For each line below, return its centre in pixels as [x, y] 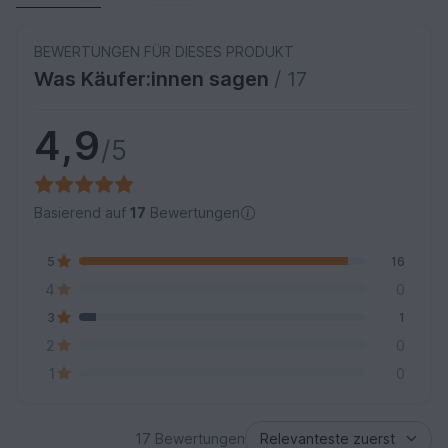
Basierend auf [82, 213]
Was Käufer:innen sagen [154, 79]
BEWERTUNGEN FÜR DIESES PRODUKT [164, 52]
